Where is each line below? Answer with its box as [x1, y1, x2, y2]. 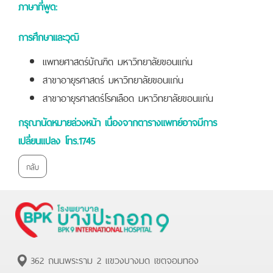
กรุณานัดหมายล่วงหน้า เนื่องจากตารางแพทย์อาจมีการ [18, 113, 217, 130]
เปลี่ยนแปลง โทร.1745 [18, 131, 95, 149]
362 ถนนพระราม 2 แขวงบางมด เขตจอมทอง [30, 250, 199, 268]
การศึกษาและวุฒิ [18, 27, 79, 45]
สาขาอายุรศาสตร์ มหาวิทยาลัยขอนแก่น [43, 70, 183, 88]
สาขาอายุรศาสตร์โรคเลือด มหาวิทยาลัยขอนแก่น [43, 88, 213, 106]
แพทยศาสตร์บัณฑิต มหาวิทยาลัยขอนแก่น [43, 52, 193, 69]
